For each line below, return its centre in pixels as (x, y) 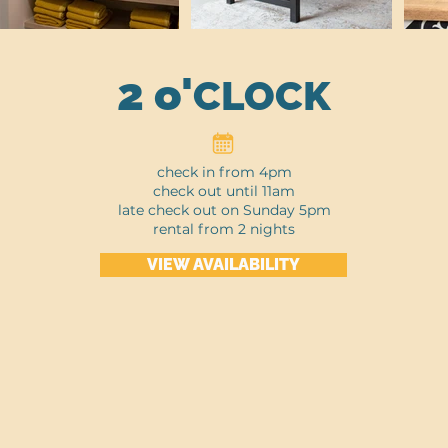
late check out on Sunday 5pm (224, 210)
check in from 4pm (224, 172)
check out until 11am (224, 191)
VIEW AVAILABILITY (223, 264)
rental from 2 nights (224, 229)
